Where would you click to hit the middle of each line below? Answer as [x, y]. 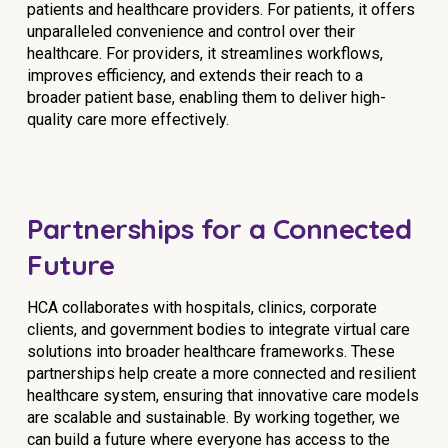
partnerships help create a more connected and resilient [221, 373]
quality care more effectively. [128, 119]
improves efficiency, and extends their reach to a [195, 75]
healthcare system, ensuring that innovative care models [223, 395]
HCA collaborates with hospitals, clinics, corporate [202, 307]
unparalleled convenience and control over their [191, 31]
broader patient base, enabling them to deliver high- [206, 97]
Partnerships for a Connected [219, 228]
